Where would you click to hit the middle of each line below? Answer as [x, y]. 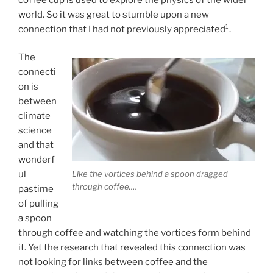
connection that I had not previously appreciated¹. [125, 29]
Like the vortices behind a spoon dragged [150, 173]
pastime [36, 189]
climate [34, 116]
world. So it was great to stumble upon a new [114, 14]
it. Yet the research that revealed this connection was [132, 248]
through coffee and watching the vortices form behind [135, 233]
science [35, 131]
